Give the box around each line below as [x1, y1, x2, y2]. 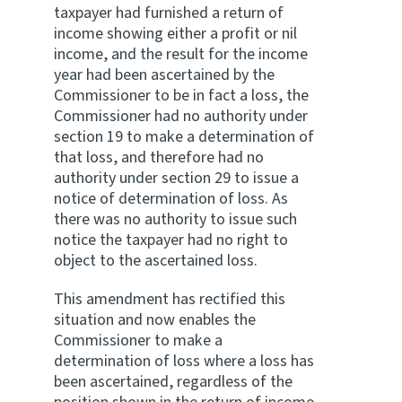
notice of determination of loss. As [54, 188, 288, 210]
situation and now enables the [54, 309, 256, 331]
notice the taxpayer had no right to [54, 229, 288, 251]
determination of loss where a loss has [54, 350, 314, 372]
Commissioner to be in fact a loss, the [54, 84, 309, 107]
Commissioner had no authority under [54, 105, 308, 127]
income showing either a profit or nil [54, 22, 297, 45]
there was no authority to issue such [54, 208, 297, 231]
